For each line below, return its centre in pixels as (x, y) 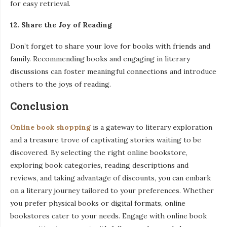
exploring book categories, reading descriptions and (99, 165)
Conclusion (40, 106)
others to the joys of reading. (61, 84)
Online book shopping (50, 127)
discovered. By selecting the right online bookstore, (99, 153)
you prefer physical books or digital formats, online (98, 203)
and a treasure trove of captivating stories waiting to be (106, 140)
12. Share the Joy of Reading (61, 25)
